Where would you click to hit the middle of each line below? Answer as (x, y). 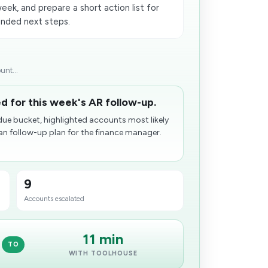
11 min (103, 239)
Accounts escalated (54, 199)
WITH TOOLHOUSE (103, 253)
